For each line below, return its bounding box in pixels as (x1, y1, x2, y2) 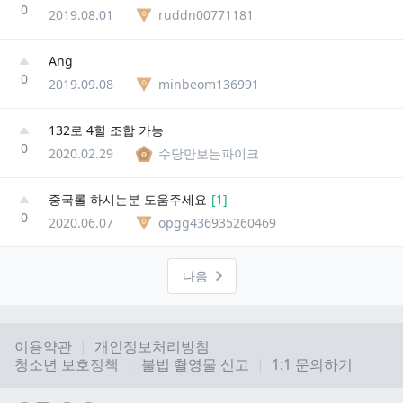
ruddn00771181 (158, 5, 254, 23)
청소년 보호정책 (14, 354, 119, 375)
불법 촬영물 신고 (141, 354, 249, 375)
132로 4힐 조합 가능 (49, 121, 164, 139)
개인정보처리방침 (94, 336, 210, 357)
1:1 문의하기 (272, 354, 353, 375)
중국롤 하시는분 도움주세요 (49, 190, 207, 208)
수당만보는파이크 (158, 144, 259, 162)
